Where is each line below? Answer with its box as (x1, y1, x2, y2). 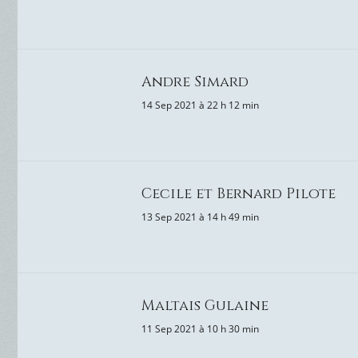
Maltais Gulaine (141, 296, 268, 316)
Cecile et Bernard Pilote (141, 184, 336, 204)
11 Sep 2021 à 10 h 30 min (141, 322, 259, 336)
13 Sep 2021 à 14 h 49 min (141, 210, 259, 224)
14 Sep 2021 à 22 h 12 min (141, 98, 259, 112)
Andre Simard (141, 72, 249, 92)
